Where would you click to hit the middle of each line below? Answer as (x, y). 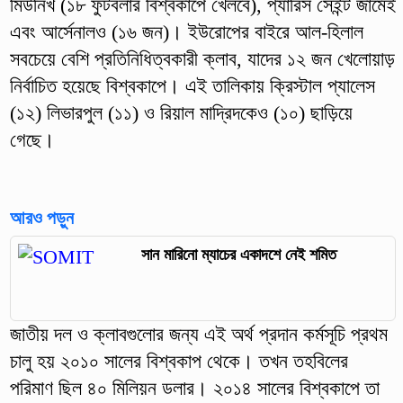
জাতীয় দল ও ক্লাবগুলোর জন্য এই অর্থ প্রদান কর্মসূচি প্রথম (198, 335)
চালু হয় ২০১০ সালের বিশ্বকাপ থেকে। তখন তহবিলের (179, 362)
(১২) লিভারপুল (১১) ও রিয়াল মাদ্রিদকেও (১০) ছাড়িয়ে (181, 112)
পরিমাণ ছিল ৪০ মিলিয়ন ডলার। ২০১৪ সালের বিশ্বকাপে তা (194, 389)
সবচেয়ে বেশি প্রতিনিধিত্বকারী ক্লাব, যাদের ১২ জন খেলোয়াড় (202, 58)
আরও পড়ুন (41, 217)
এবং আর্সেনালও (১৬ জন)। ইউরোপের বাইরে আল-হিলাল (186, 31)
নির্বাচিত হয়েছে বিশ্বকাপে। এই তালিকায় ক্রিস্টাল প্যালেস (192, 85)
